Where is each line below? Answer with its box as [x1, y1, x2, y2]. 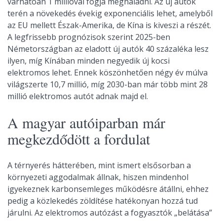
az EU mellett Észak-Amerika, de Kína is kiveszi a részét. [7, 19, 211, 31]
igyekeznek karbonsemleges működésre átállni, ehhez [7, 183, 209, 194]
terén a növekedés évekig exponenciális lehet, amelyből [7, 7, 213, 19]
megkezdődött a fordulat [7, 128, 150, 148]
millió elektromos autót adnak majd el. [7, 90, 148, 102]
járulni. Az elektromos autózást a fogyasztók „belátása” [7, 207, 212, 218]
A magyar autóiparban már [7, 112, 165, 132]
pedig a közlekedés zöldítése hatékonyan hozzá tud [7, 195, 198, 206]
